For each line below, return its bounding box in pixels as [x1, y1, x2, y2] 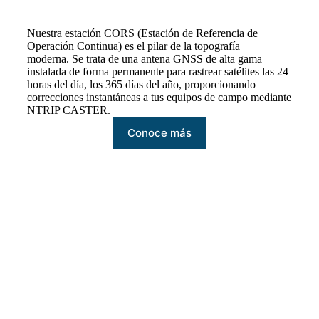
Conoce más [127, 126, 192, 140]
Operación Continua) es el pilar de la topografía [27, 40, 241, 53]
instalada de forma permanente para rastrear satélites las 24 [27, 66, 289, 78]
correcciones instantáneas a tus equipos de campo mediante [27, 91, 292, 104]
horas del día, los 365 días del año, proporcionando [27, 78, 256, 91]
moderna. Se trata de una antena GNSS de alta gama [27, 53, 263, 66]
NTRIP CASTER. [27, 104, 111, 117]
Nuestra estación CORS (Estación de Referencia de [27, 27, 258, 40]
